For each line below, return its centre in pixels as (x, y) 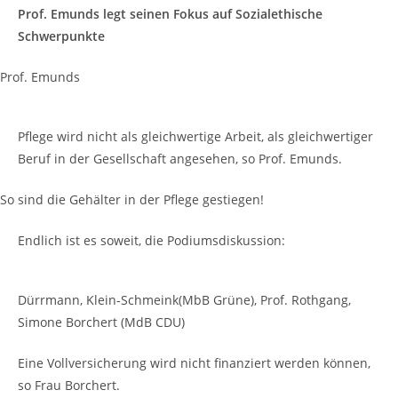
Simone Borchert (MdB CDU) (101, 322)
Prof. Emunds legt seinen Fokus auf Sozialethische (170, 13)
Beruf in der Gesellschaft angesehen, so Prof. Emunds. (180, 158)
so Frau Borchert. (69, 385)
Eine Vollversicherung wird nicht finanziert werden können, (194, 362)
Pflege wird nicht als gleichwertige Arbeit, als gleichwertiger (195, 136)
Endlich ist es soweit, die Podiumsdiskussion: (151, 240)
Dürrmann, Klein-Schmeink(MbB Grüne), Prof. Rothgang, (184, 299)
